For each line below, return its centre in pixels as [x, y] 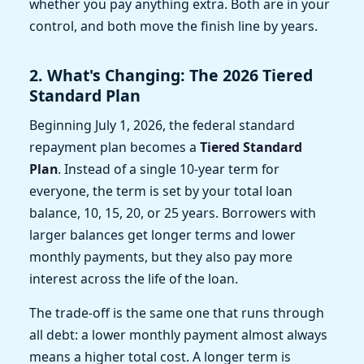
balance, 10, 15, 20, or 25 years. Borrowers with [173, 212]
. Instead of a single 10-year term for [169, 169]
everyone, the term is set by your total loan [161, 191]
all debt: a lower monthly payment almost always [178, 334]
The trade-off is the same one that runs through [177, 312]
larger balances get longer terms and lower [162, 234]
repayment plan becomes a [115, 147]
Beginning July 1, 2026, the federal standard [162, 125]
